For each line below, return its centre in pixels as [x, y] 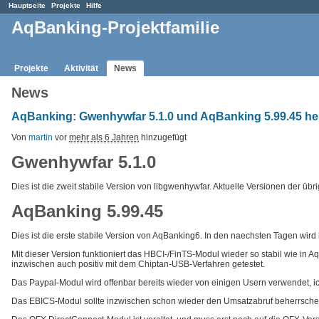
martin [41, 137]
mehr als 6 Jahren [104, 137]
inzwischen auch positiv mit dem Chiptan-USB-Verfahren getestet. [138, 264]
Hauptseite [27, 5]
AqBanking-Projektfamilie [115, 28]
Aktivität [81, 68]
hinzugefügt [163, 137]
